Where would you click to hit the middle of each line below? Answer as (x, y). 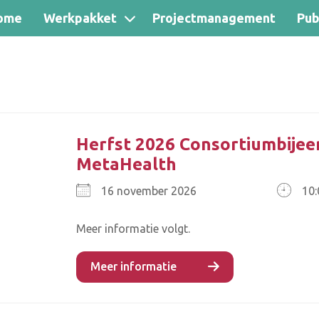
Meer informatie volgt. (133, 229)
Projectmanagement (214, 18)
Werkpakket (80, 18)
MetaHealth (126, 164)
